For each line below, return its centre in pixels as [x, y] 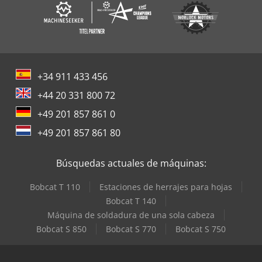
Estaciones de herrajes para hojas [166, 187]
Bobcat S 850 [61, 229]
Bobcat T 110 [55, 187]
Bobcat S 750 [201, 229]
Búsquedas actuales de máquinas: [131, 163]
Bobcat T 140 [131, 201]
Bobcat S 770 [131, 229]
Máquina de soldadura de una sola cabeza [131, 215]
